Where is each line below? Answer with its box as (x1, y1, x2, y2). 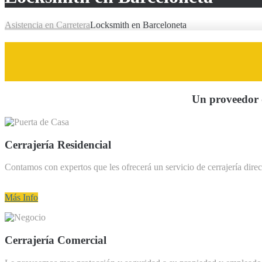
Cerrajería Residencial (5, 138, 111, 151)
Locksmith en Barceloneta (90, 20, 187, 30)
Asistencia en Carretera (5, 20, 90, 30)
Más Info (5, 192, 38, 203)
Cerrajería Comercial (5, 234, 106, 247)
